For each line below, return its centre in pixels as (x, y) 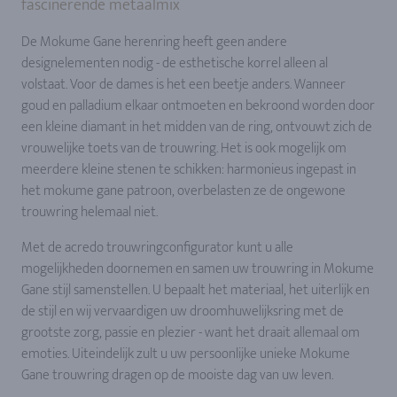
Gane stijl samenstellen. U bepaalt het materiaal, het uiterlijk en (195, 290)
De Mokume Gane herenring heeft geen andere (154, 42)
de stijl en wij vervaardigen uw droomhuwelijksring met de (183, 311)
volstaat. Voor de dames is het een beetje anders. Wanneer (183, 84)
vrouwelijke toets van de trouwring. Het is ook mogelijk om (184, 148)
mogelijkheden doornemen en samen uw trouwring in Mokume (198, 269)
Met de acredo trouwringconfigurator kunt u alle (157, 247)
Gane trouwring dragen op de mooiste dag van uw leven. (177, 375)
